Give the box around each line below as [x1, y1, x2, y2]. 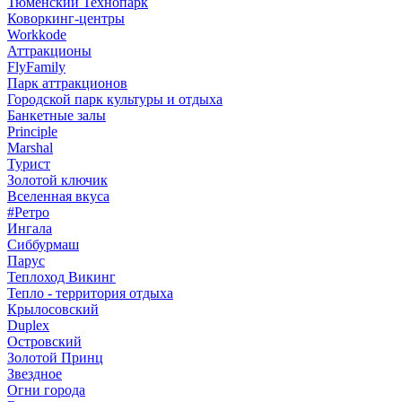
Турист [7, 156, 50, 171]
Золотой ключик [7, 172, 108, 188]
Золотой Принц [7, 350, 103, 365]
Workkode [7, 27, 66, 42]
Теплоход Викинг [7, 269, 116, 284]
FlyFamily [7, 59, 66, 74]
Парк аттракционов [7, 75, 127, 91]
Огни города [7, 382, 85, 398]
